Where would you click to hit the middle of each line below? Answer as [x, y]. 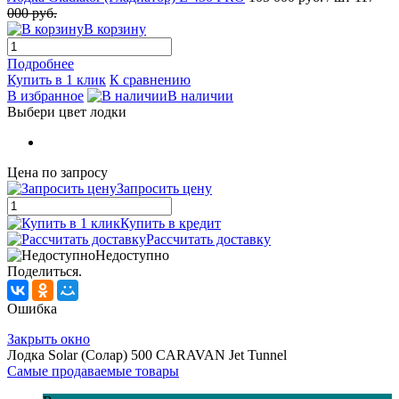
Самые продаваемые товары [93, 371]
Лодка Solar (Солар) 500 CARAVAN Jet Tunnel [147, 355]
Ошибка [32, 309]
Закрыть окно [49, 339]
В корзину [115, 29]
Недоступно [132, 256]
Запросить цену [164, 189]
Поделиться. [45, 272]
